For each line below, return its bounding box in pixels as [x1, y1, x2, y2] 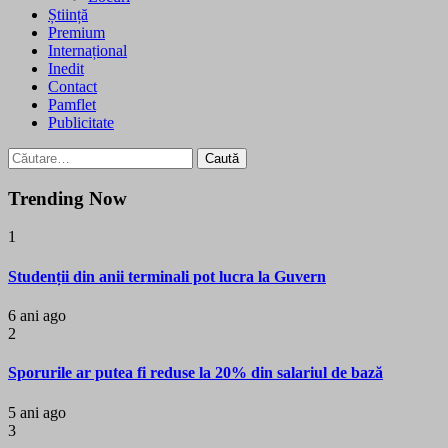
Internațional [48, 42, 127, 59]
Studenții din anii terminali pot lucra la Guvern [8, 267, 326, 285]
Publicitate [48, 114, 114, 131]
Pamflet [48, 96, 96, 113]
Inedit [48, 60, 84, 77]
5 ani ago [8, 403, 66, 421]
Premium [48, 24, 105, 41]
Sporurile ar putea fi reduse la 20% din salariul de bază [8, 364, 383, 382]
